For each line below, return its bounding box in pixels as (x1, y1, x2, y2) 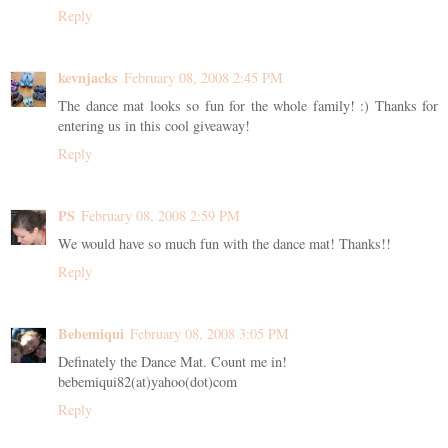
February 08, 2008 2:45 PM (124, 68, 283, 87)
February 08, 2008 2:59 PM (81, 205, 240, 225)
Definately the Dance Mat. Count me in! (58, 351, 287, 371)
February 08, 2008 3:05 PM (130, 323, 289, 343)
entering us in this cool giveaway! (58, 116, 250, 135)
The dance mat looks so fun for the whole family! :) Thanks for (58, 96, 438, 115)
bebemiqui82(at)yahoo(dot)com (58, 371, 237, 391)
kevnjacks (58, 67, 118, 88)
